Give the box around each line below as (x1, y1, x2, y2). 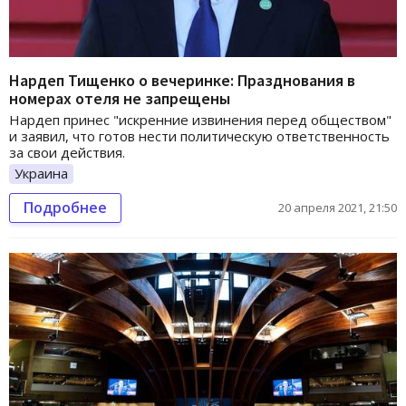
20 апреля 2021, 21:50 (278, 198, 397, 216)
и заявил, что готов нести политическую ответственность (9, 127, 390, 145)
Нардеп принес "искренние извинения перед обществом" (9, 111, 391, 129)
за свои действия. (9, 143, 125, 161)
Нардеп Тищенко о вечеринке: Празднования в (9, 70, 355, 91)
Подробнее (24, 197, 107, 217)
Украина (14, 164, 68, 182)
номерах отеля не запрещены (9, 88, 230, 109)
